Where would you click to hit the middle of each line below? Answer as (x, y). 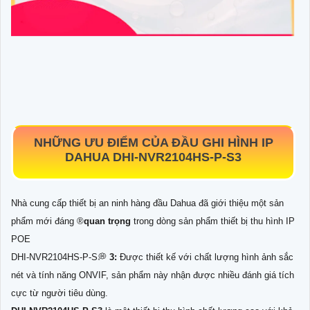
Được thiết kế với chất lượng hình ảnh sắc (205, 257)
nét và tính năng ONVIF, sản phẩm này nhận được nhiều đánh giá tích (153, 275)
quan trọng (107, 221)
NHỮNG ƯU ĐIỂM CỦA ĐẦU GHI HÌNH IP (153, 142)
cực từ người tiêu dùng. (60, 293)
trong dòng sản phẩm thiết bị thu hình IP (213, 221)
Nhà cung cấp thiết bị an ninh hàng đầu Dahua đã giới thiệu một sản (147, 203)
